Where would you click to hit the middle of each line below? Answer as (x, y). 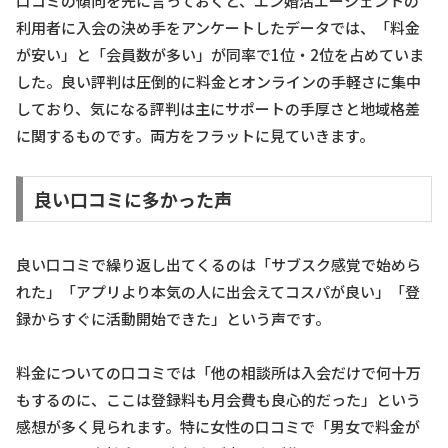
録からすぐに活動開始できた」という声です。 (173, 318)
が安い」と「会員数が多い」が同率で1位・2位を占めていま (220, 55)
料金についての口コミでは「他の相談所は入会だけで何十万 (218, 372)
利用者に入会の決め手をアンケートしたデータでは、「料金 (218, 28)
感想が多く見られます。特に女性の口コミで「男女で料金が (218, 426)
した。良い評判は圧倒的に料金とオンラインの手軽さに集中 (218, 82)
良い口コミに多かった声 (132, 199)
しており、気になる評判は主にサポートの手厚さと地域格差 (218, 109)
